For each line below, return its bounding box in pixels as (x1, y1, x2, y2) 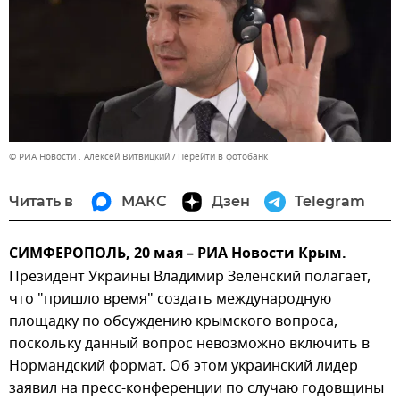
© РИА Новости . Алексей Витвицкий (9, 149, 170, 163)
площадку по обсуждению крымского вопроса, (9, 310, 337, 332)
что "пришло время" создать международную (9, 287, 331, 310)
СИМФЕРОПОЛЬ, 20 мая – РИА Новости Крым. (9, 242, 346, 266)
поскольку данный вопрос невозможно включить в (9, 332, 370, 354)
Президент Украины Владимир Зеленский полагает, (9, 265, 371, 287)
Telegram (295, 192, 365, 210)
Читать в (9, 192, 73, 210)
